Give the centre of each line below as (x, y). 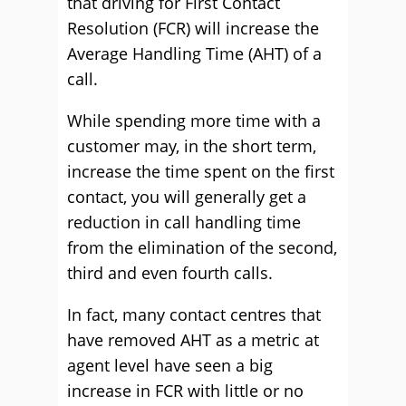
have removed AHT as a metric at (193, 340)
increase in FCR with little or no (185, 391)
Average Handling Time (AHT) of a (194, 53)
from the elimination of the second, (202, 247)
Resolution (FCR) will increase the (193, 28)
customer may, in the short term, (192, 146)
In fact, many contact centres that (194, 314)
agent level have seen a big (170, 365)
